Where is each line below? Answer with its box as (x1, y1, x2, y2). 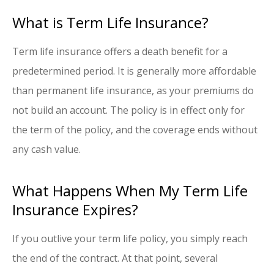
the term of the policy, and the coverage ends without (12, 123, 257, 137)
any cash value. (12, 143, 81, 157)
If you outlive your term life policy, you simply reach (12, 232, 248, 246)
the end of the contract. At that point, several (12, 251, 218, 265)
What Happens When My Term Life (12, 180, 248, 201)
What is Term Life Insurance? (12, 12, 209, 33)
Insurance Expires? (12, 199, 138, 220)
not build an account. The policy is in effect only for (12, 103, 245, 117)
